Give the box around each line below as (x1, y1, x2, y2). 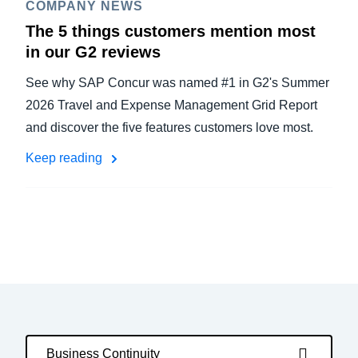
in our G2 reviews (26, 43, 161, 61)
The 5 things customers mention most (26, 22, 316, 40)
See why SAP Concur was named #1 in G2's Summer (26, 76, 329, 89)
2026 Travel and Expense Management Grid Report (26, 98, 317, 112)
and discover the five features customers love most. (26, 121, 313, 134)
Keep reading (26, 151, 105, 165)
